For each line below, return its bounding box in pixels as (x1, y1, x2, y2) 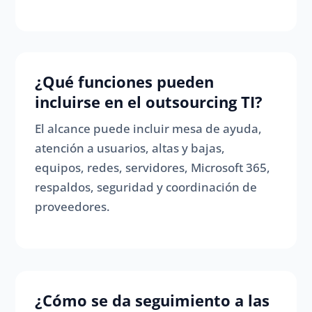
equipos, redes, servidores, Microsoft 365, (35, 159, 271, 176)
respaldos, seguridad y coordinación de (35, 179, 258, 196)
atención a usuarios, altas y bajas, (35, 140, 226, 157)
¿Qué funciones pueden (35, 71, 214, 93)
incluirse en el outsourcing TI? (35, 91, 263, 113)
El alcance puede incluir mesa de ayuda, (35, 120, 263, 137)
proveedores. (35, 198, 111, 215)
